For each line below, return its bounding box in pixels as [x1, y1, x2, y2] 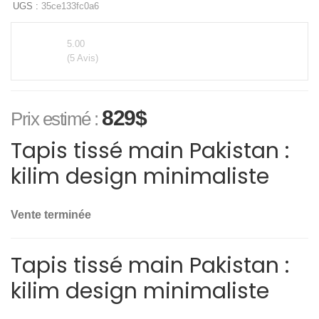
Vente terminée [11, 209, 91, 221]
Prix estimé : [11, 109, 102, 130]
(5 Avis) [67, 53, 98, 64]
